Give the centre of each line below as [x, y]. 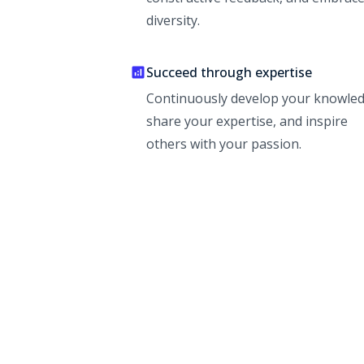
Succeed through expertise [229, 73]
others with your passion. [224, 144]
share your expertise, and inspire [247, 121]
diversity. [173, 21]
